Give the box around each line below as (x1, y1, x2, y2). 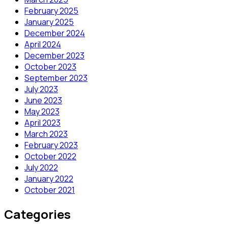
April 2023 (24, 117, 61, 129)
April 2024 (24, 39, 61, 50)
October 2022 (24, 151, 76, 162)
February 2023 (24, 139, 78, 151)
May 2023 (24, 106, 60, 118)
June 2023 (24, 95, 62, 106)
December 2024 (24, 27, 85, 39)
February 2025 (24, 5, 78, 17)
